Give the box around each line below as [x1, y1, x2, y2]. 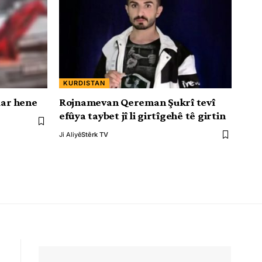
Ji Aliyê [59, 130, 81, 139]
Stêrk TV [81, 130, 108, 139]
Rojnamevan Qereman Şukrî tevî [59, 96, 215, 108]
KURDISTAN [63, 79, 106, 87]
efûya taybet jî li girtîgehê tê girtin [59, 109, 226, 122]
